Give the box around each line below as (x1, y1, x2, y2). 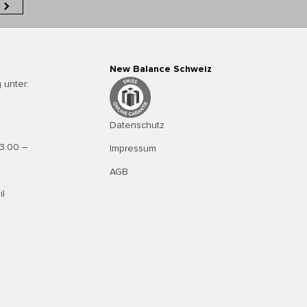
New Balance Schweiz (110, 63, 212, 75)
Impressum (110, 143, 156, 155)
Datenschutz (110, 119, 164, 132)
